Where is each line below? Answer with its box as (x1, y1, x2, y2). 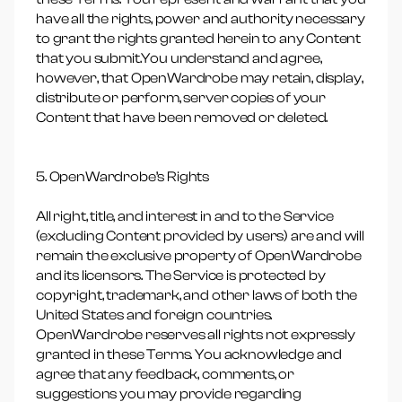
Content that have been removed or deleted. (36, 109, 328, 126)
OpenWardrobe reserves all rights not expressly (36, 327, 355, 343)
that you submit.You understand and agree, (36, 50, 322, 66)
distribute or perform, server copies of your (36, 90, 326, 106)
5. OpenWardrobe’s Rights (36, 169, 210, 185)
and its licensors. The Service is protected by (36, 267, 326, 284)
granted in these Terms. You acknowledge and (36, 346, 343, 363)
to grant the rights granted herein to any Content (36, 31, 362, 47)
